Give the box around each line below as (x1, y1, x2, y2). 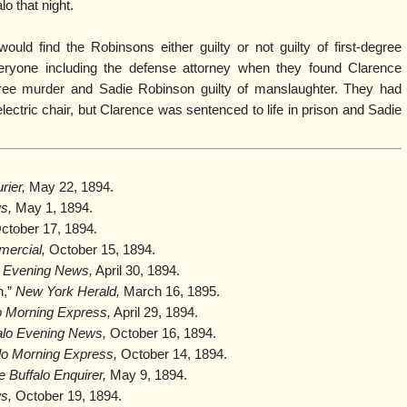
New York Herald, (15, 284, 120, 300)
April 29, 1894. (111, 305, 198, 321)
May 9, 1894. (106, 368, 187, 383)
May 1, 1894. (12, 201, 93, 216)
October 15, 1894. (45, 243, 155, 258)
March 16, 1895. (120, 284, 220, 300)
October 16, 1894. (106, 326, 216, 342)
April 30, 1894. (93, 263, 180, 279)
